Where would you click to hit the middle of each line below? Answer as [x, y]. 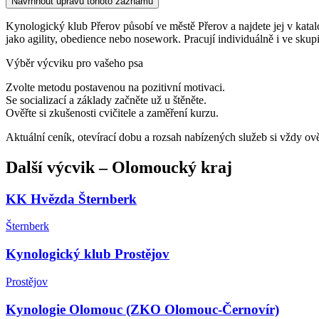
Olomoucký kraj [172, 167]
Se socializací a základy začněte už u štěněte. [106, 100]
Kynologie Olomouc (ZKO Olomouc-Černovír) [142, 309]
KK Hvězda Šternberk [71, 199]
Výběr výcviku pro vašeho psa [74, 63]
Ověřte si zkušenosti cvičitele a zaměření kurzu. [112, 113]
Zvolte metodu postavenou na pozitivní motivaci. [115, 87]
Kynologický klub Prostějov [88, 254]
